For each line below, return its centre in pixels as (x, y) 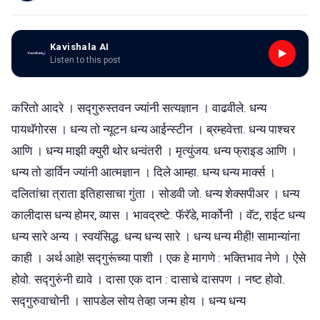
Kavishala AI (80, 47)
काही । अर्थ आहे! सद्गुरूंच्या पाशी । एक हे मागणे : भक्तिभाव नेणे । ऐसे (159, 257)
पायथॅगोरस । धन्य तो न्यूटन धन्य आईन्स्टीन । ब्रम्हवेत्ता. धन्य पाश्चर (153, 129)
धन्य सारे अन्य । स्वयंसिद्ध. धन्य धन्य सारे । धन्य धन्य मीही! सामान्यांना (156, 236)
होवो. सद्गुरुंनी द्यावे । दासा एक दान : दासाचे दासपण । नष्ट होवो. (148, 279)
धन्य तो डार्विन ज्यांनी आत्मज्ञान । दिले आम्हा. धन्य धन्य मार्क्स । (144, 172)
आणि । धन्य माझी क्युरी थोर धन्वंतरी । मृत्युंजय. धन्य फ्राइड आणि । (154, 150)
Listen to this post (85, 60)
